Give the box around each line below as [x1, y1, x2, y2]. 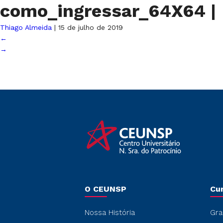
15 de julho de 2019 [58, 23, 123, 31]
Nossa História [85, 208, 135, 217]
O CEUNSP [85, 184, 126, 194]
